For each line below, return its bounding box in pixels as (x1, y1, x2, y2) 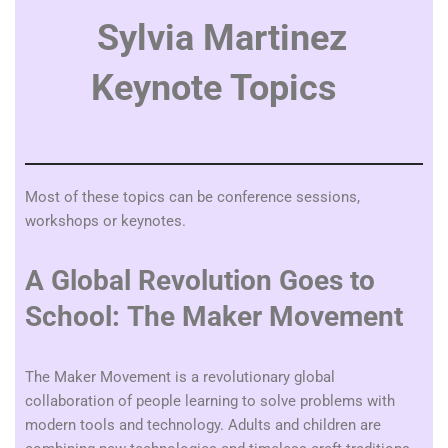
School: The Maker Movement (25, 300, 403, 333)
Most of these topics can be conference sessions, (25, 188, 360, 206)
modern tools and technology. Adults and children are (25, 416, 381, 434)
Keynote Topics (91, 67, 337, 109)
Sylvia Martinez (97, 17, 347, 59)
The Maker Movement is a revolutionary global (25, 368, 335, 386)
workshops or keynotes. (25, 212, 186, 230)
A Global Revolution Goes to (25, 264, 375, 297)
